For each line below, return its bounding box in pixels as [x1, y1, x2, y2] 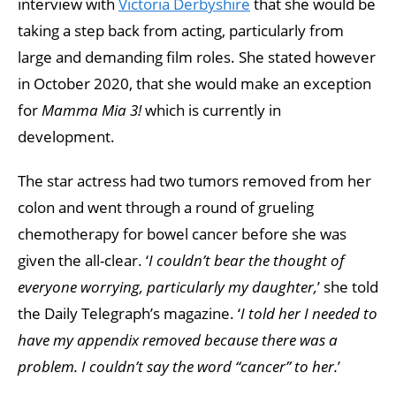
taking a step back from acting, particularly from [18, 19, 344, 41]
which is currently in [141, 99, 281, 120]
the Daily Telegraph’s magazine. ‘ [18, 302, 240, 324]
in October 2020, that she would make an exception [18, 72, 371, 94]
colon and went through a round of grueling [18, 196, 314, 217]
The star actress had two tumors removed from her [18, 170, 371, 191]
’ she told [317, 276, 378, 297]
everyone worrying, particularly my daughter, [18, 276, 317, 297]
